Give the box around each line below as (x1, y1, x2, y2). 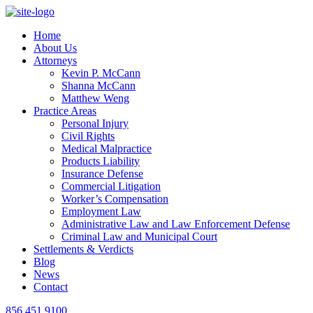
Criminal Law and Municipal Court (61, 231, 217, 242)
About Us (34, 42, 77, 54)
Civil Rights (61, 130, 115, 142)
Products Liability (61, 155, 140, 167)
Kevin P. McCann (61, 67, 140, 79)
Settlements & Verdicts (34, 243, 133, 255)
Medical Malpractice (61, 143, 152, 154)
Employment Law (61, 205, 141, 217)
